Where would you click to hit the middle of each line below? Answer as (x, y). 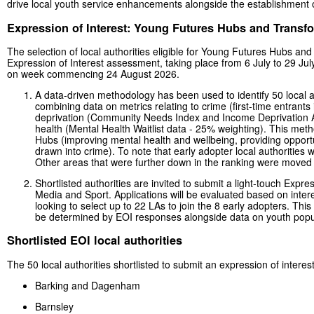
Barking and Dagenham (88, 285)
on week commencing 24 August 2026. (93, 74)
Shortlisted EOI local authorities (95, 240)
